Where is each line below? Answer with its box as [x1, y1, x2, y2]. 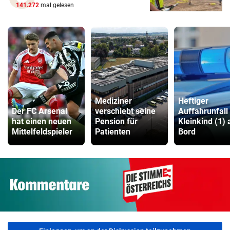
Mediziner [95, 96, 132, 106]
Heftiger [178, 96, 208, 106]
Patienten [95, 127, 130, 137]
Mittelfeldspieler [12, 127, 72, 137]
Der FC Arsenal [12, 106, 67, 117]
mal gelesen [39, 2, 74, 9]
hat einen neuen [12, 117, 71, 127]
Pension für [95, 117, 138, 127]
